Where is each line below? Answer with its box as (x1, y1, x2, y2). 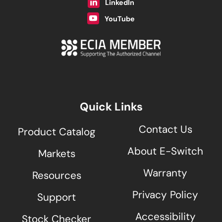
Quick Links (79, 102, 143, 113)
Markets (38, 149, 75, 160)
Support (37, 192, 76, 203)
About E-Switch (127, 147, 204, 158)
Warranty (143, 168, 188, 179)
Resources (32, 170, 81, 181)
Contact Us (138, 125, 192, 136)
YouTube (103, 15, 135, 23)
